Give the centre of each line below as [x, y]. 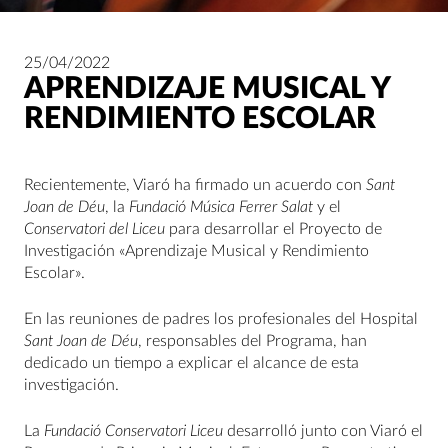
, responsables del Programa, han [252, 341]
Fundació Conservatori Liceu [135, 431]
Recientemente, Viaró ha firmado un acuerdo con [195, 185]
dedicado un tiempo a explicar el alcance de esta [191, 363]
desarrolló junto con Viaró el [325, 431]
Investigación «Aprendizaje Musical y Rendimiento [196, 251]
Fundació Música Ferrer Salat [223, 207]
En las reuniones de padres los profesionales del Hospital [221, 319]
